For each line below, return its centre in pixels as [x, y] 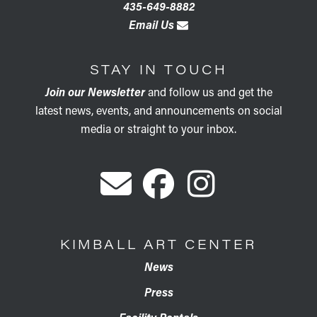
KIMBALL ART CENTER [158, 244]
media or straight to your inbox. [158, 128]
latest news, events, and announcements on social [158, 110]
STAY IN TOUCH [158, 69]
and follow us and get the [208, 91]
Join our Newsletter [95, 91]
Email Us [153, 24]
